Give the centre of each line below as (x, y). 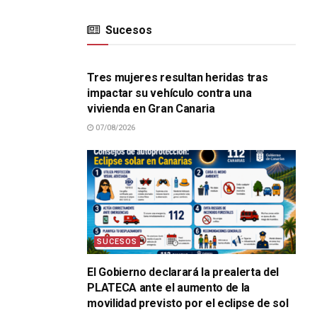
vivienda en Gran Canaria (151, 109)
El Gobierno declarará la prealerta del (183, 272)
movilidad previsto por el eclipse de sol (188, 304)
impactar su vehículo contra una (169, 93)
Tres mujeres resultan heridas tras (178, 77)
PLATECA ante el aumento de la (169, 288)
